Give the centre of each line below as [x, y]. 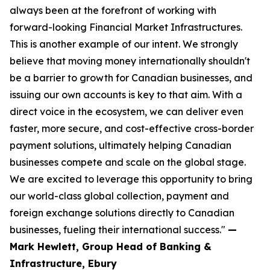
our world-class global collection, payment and [119, 196]
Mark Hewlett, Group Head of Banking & [111, 246]
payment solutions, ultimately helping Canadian [121, 145]
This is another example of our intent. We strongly [124, 44]
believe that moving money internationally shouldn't [130, 61]
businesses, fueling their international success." [119, 230]
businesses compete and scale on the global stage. [128, 162]
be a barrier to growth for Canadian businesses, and [131, 78]
